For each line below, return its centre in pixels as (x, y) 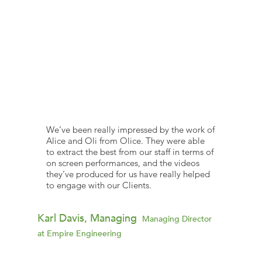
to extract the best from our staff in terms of (130, 152)
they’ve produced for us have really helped (128, 174)
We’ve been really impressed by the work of (130, 130)
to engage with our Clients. (99, 185)
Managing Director (176, 219)
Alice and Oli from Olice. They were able (125, 141)
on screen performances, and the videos (123, 163)
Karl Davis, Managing (89, 219)
